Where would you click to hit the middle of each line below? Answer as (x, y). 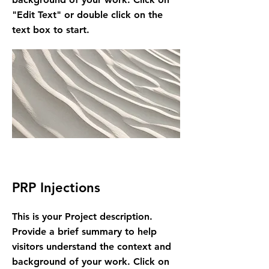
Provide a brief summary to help (84, 231)
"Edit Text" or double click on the (87, 15)
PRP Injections (58, 188)
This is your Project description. (82, 216)
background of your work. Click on (91, 261)
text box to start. (51, 30)
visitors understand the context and (92, 246)
